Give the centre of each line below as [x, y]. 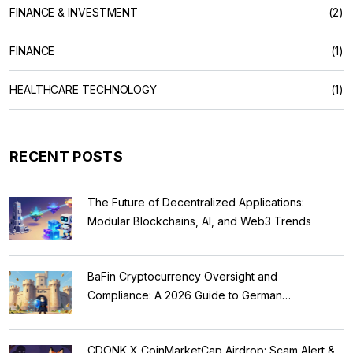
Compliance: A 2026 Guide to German [185, 295]
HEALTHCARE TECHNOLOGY [84, 89]
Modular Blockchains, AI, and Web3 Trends [199, 221]
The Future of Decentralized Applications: [196, 202]
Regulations [118, 314]
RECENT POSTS [66, 156]
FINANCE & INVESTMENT [74, 12]
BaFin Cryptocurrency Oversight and [182, 276]
